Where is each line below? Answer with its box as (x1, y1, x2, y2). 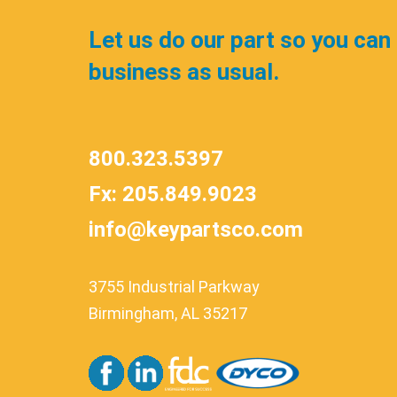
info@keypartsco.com (89, 217, 303, 242)
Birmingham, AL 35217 (89, 304, 247, 323)
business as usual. (89, 58, 279, 85)
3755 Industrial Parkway (89, 277, 260, 296)
